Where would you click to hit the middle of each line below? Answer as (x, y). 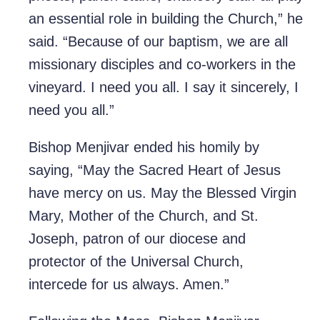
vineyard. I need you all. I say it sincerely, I (164, 87)
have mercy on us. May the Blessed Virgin (162, 193)
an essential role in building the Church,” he (166, 19)
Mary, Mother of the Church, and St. (144, 216)
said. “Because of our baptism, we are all (158, 42)
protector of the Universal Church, (136, 262)
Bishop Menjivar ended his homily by (144, 147)
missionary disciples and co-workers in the (162, 65)
